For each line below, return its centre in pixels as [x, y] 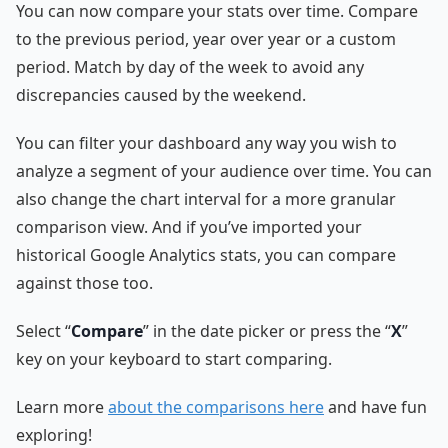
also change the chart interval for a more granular [206, 199]
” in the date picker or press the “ [267, 331]
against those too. [84, 283]
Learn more [62, 407]
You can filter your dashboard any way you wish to [206, 143]
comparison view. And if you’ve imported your [189, 227]
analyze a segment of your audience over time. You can [224, 171]
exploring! [54, 435]
